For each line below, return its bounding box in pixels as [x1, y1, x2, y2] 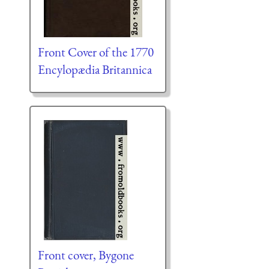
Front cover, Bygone [37, 247, 134, 264]
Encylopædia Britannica [37, 61, 152, 78]
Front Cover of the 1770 [37, 44, 154, 61]
